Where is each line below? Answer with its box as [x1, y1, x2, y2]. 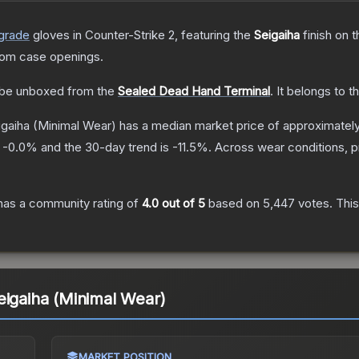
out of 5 [159, 196, 205, 212]
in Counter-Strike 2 [70, 27, 175, 43]
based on [205, 196, 263, 212]
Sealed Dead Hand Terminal [118, 83, 270, 99]
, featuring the [175, 27, 254, 43]
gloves [33, 27, 70, 43]
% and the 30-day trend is [26, 139, 172, 155]
